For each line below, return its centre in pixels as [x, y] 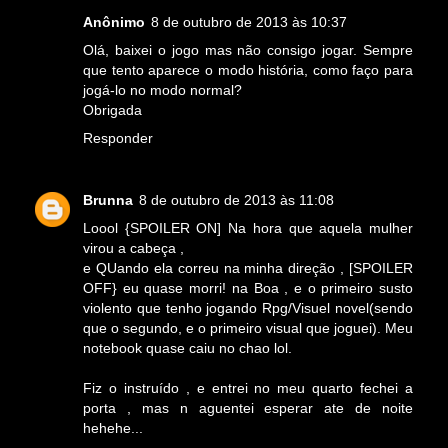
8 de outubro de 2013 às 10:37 [249, 21]
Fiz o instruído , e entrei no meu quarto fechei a [248, 387]
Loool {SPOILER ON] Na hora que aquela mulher [248, 227]
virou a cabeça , [133, 247]
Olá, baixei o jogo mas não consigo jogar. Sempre [248, 49]
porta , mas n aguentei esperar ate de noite [248, 407]
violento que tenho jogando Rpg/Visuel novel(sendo [248, 307]
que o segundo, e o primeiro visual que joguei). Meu [248, 327]
